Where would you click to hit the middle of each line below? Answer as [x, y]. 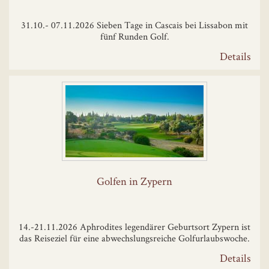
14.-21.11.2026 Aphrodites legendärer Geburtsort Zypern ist [134, 226]
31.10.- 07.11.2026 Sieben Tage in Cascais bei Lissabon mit [134, 25]
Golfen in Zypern [134, 181]
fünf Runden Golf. [134, 37]
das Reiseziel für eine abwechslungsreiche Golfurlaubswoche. [134, 238]
